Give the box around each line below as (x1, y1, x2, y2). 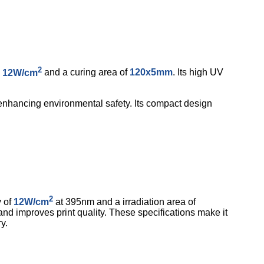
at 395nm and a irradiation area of (53, 197, 196, 207)
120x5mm (130, 67, 173, 78)
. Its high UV (173, 67, 223, 78)
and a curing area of (42, 67, 130, 78)
